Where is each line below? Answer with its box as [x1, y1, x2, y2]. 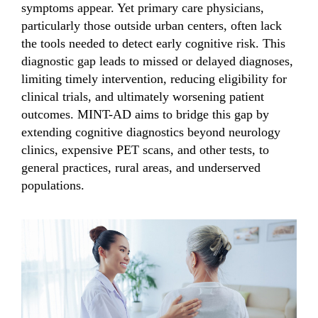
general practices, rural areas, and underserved [21, 160, 261, 175]
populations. [21, 178, 84, 193]
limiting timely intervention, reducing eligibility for [21, 72, 287, 87]
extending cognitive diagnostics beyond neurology [21, 125, 280, 140]
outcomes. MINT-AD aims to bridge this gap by [21, 107, 269, 122]
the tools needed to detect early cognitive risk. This [21, 36, 285, 51]
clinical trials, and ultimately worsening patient [21, 89, 264, 104]
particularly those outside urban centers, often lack [21, 18, 282, 33]
